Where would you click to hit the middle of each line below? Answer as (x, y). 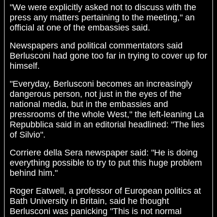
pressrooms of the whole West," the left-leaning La (107, 115)
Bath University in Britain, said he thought (89, 201)
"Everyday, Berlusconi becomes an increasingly (101, 84)
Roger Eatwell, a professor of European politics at (105, 191)
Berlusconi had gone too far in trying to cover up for (108, 56)
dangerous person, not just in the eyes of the (96, 94)
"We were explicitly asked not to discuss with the (103, 8)
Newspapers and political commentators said (96, 46)
